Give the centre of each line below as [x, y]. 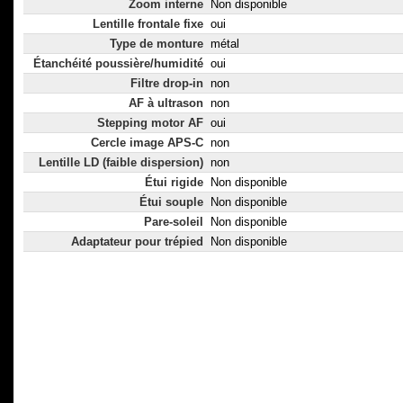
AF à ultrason [166, 103]
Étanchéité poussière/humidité [118, 64]
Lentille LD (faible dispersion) [121, 163]
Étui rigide [174, 183]
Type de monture [157, 44]
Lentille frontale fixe [148, 24]
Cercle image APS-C [147, 143]
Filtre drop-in [167, 84]
